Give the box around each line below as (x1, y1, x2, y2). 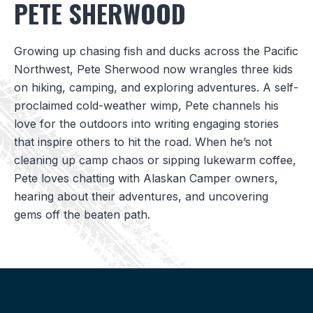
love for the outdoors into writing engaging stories (14, 116, 279, 131)
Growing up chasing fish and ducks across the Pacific (14, 43, 298, 58)
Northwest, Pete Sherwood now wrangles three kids (14, 61, 293, 76)
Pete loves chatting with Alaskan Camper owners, (14, 170, 278, 185)
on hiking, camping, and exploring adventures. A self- (14, 80, 298, 94)
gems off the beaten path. (14, 207, 150, 221)
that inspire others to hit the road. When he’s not (14, 134, 272, 149)
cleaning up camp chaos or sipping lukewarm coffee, (14, 152, 296, 167)
